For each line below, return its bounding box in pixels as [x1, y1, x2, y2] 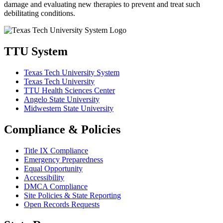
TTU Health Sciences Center [24, 86, 115, 95]
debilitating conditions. [4, 8, 75, 17]
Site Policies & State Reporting [24, 191, 121, 200]
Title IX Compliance [24, 146, 88, 155]
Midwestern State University [24, 104, 113, 112]
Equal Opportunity [24, 164, 83, 173]
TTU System [4, 44, 68, 58]
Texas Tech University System [24, 68, 119, 77]
